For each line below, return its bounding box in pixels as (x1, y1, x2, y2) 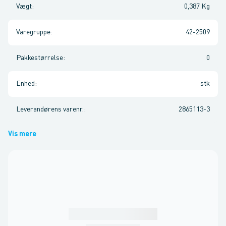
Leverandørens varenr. (16, 106, 84, 113)
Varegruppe (16, 29, 50, 36)
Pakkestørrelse (16, 54, 63, 62)
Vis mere (8, 131, 36, 138)
